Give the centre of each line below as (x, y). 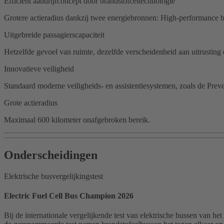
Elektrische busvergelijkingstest (53, 176)
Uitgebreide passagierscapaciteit (54, 34)
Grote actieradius (31, 102)
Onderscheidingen (51, 155)
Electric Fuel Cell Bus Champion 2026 (69, 196)
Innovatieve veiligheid (39, 68)
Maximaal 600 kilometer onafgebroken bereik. (77, 119)
